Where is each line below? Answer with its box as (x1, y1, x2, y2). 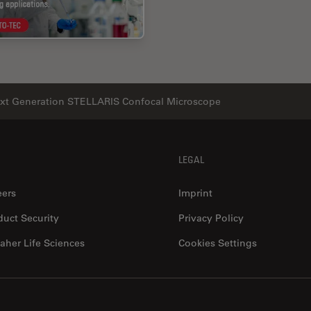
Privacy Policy (178, 211, 244, 224)
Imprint (178, 186, 213, 199)
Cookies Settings (178, 236, 258, 249)
